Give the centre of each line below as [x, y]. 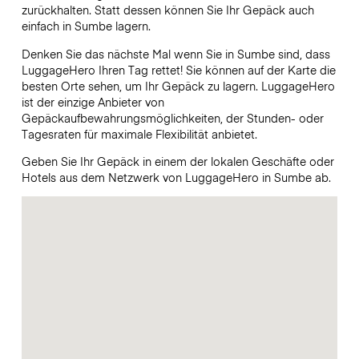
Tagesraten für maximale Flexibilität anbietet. [141, 133]
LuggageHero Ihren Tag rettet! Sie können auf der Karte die [178, 69]
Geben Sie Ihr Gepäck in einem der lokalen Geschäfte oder [177, 161]
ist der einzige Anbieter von [93, 101]
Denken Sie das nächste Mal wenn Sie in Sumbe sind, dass [175, 53]
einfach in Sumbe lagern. [86, 26]
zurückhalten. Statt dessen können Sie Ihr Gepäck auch [167, 10]
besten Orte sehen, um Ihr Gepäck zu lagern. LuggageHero [178, 85]
